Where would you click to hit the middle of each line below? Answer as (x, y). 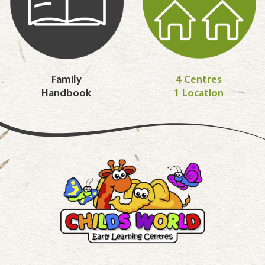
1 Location (199, 93)
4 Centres (199, 80)
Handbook (66, 93)
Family (66, 80)
